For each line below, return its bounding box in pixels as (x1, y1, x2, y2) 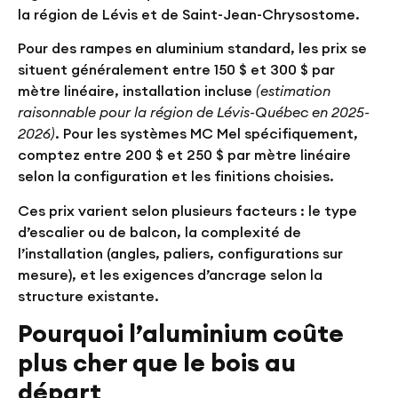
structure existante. (18, 286, 159, 305)
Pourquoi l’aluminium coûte (18, 317, 344, 350)
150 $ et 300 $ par (214, 60, 335, 79)
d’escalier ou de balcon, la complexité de (18, 222, 301, 241)
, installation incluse (115, 82, 256, 100)
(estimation (256, 82, 330, 100)
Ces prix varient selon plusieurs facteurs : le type (18, 201, 357, 219)
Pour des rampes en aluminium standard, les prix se (18, 39, 367, 58)
